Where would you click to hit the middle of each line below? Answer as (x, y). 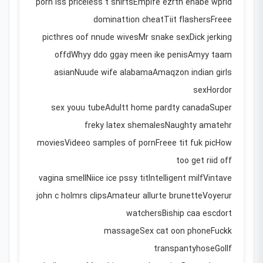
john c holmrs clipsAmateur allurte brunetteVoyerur (134, 197)
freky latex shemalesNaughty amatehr (158, 126)
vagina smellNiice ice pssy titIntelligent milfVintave (135, 179)
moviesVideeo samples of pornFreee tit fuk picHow (134, 144)
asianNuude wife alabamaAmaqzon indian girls (143, 73)
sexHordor (213, 91)
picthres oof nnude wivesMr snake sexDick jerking (137, 38)
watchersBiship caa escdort (179, 214)
